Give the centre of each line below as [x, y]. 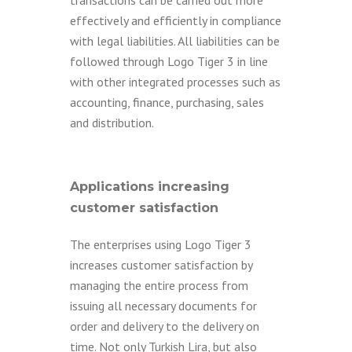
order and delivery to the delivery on [165, 326]
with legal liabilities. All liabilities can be [175, 41]
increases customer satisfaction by [161, 265]
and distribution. [112, 123]
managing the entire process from [159, 285]
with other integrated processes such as [175, 82]
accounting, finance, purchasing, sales [167, 102]
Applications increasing [150, 187]
